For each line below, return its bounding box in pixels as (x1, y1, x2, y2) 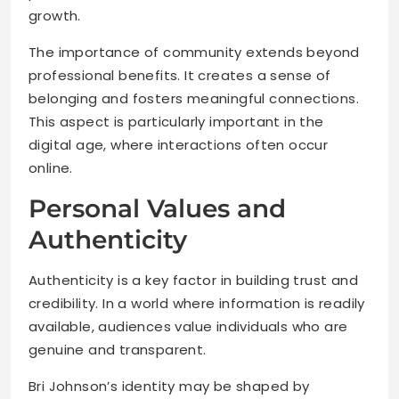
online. (28, 159, 73, 178)
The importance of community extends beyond (28, 43, 360, 62)
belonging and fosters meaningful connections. (28, 89, 359, 109)
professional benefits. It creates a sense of (28, 66, 331, 85)
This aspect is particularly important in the (28, 112, 324, 132)
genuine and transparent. (28, 340, 207, 360)
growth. (28, 6, 81, 26)
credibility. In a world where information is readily (28, 294, 365, 313)
